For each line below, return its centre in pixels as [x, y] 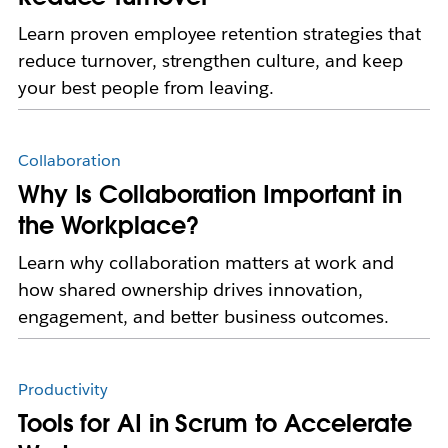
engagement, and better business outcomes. [203, 317]
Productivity [62, 390]
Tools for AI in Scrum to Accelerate [214, 424]
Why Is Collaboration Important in [209, 195]
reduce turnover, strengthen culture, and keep [210, 61]
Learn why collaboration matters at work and [205, 263]
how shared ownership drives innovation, [190, 290]
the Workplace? [108, 226]
